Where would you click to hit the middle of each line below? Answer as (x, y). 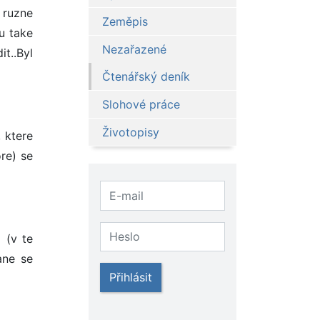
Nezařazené (134, 50)
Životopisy (130, 132)
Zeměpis (125, 22)
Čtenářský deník (146, 77)
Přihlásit (130, 277)
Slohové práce (141, 105)
